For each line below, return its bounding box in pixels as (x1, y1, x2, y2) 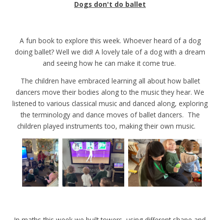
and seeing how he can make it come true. (42, 58, 178, 68)
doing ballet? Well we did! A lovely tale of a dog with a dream (15, 47, 205, 56)
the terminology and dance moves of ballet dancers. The (20, 110, 200, 120)
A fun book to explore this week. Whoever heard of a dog (19, 35, 201, 45)
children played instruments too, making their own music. (17, 121, 203, 131)
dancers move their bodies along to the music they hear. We (16, 87, 204, 97)
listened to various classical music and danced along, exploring (12, 99, 208, 109)
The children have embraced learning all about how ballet (20, 76, 200, 86)
